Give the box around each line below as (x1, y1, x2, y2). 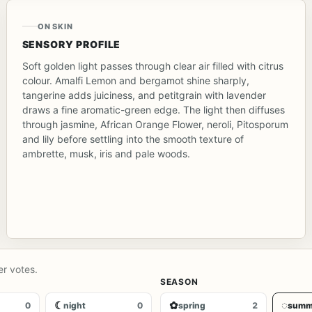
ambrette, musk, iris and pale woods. (22, 147, 190, 159)
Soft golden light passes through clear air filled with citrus (22, 59, 283, 72)
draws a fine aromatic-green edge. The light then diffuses (22, 103, 285, 116)
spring (178, 299, 205, 311)
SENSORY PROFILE (22, 38, 121, 50)
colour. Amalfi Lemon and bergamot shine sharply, (22, 74, 249, 86)
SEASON (160, 276, 198, 287)
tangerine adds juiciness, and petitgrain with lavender (22, 88, 266, 101)
